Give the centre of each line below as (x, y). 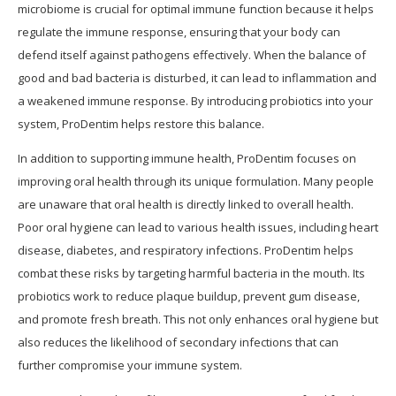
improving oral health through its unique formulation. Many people (196, 182)
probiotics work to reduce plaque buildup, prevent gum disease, (189, 297)
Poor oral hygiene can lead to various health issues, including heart (198, 228)
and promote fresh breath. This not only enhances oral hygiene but (198, 320)
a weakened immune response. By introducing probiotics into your (195, 101)
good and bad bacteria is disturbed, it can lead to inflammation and (197, 78)
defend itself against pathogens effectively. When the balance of (192, 55)
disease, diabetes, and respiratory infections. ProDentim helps (186, 251)
